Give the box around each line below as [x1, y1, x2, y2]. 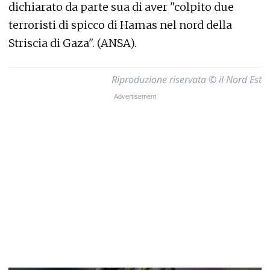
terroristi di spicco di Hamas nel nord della [8, 18, 232, 32]
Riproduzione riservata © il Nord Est [111, 73, 262, 86]
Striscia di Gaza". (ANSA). [8, 36, 137, 50]
